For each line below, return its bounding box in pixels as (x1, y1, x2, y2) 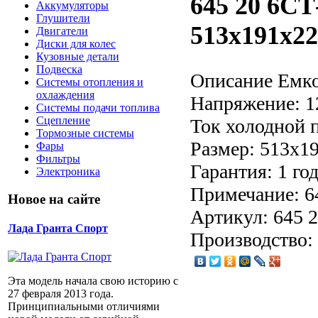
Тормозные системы (36, 127, 134, 140)
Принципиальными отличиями (8, 300, 160, 312)
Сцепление (36, 114, 90, 127)
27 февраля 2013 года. (8, 287, 114, 300)
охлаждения (36, 89, 94, 102)
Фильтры (36, 153, 80, 165)
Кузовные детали (36, 50, 119, 63)
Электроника (36, 165, 100, 178)
